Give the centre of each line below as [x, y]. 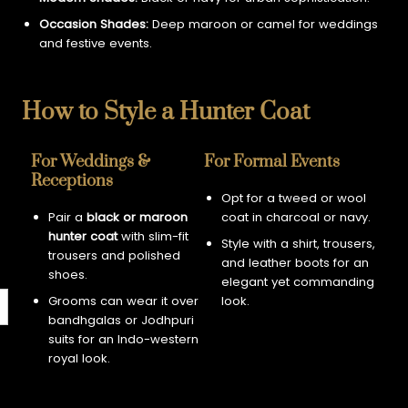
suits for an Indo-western [123, 339]
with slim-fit [153, 237]
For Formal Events [272, 162]
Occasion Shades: [93, 24]
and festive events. [95, 43]
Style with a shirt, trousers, [298, 243]
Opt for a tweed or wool [293, 199]
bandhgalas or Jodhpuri [121, 320]
